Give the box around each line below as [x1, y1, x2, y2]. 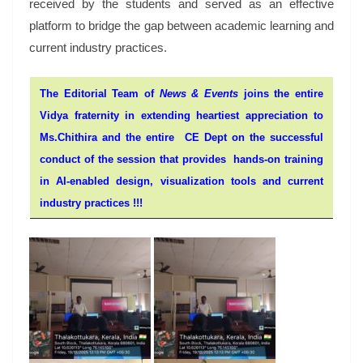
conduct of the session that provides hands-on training [40, 153, 323, 166]
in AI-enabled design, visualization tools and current [40, 175, 323, 188]
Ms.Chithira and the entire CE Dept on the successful [40, 131, 323, 144]
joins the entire [238, 88, 324, 100]
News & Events [159, 88, 239, 100]
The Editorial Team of [40, 88, 160, 100]
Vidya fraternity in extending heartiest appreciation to [40, 109, 323, 122]
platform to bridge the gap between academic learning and [29, 18, 334, 32]
